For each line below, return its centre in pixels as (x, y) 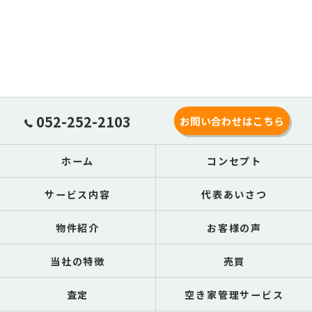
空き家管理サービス (234, 295)
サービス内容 (78, 194)
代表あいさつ (234, 194)
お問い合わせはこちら (232, 121)
